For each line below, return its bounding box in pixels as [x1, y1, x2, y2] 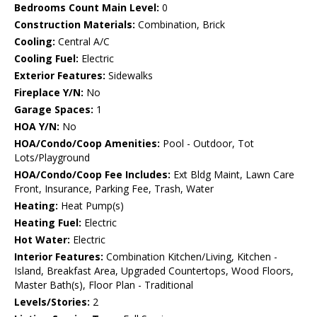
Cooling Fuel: [14, 52, 79, 66]
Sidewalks [105, 69, 153, 83]
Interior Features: [14, 250, 103, 264]
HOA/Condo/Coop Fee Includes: [14, 168, 171, 182]
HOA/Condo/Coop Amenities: [14, 137, 160, 151]
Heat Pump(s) [58, 199, 124, 213]
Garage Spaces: [14, 103, 93, 117]
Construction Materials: [14, 18, 135, 32]
